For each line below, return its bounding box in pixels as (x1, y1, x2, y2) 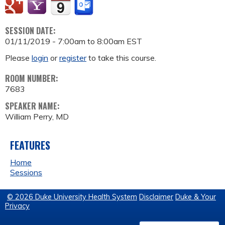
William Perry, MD (5, 111, 69, 122)
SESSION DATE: (5, 25, 58, 37)
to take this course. (86, 53, 156, 63)
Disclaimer (139, 192, 173, 202)
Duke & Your (175, 192, 216, 202)
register (59, 53, 86, 63)
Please (5, 53, 32, 63)
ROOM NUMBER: (5, 72, 60, 85)
